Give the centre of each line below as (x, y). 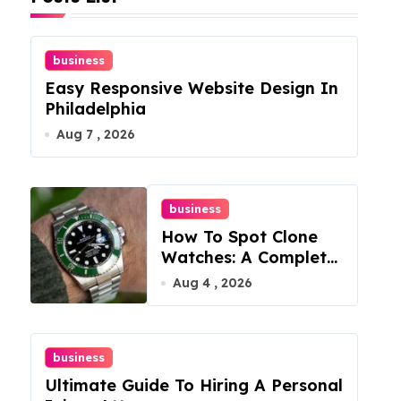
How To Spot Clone (239, 237)
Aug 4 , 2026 (213, 283)
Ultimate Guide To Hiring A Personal (194, 385)
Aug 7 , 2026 (96, 134)
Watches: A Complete (249, 257)
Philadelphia (95, 109)
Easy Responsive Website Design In (192, 88)
